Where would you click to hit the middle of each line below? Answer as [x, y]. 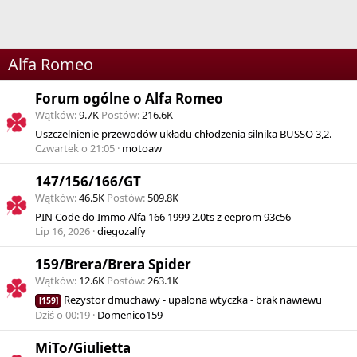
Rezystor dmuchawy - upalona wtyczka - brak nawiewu [193, 300]
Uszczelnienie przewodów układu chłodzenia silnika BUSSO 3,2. [183, 134]
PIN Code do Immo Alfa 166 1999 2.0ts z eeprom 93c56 [163, 217]
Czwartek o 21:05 [75, 149]
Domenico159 [130, 315]
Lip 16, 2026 [63, 231]
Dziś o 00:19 [63, 315]
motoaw [142, 149]
